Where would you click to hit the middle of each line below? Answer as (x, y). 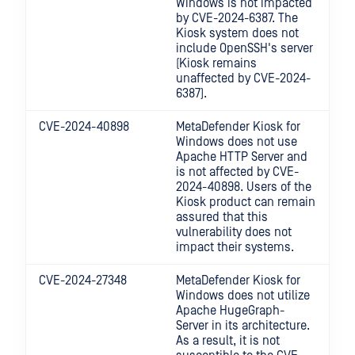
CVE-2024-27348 (83, 281)
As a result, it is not (228, 341)
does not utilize (267, 296)
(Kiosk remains (216, 63)
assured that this (222, 217)
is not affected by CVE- (237, 172)
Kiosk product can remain (246, 202)
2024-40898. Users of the (244, 187)
